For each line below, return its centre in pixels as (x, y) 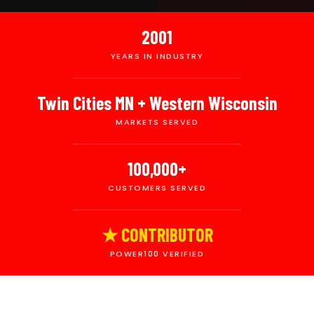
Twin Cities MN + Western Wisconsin (157, 102)
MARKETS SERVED (157, 122)
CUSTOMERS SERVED (157, 187)
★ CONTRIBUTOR (157, 234)
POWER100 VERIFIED (157, 253)
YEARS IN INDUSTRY (157, 56)
